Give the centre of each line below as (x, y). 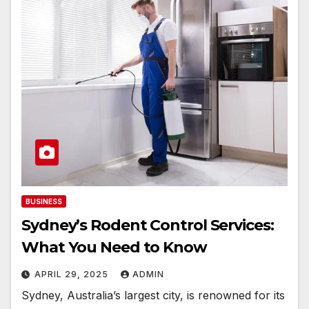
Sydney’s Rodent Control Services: (148, 226)
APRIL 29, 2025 (73, 275)
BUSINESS (44, 202)
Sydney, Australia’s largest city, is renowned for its (153, 296)
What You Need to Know (114, 248)
